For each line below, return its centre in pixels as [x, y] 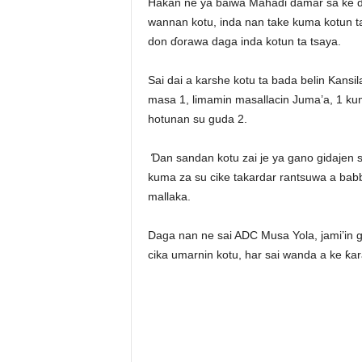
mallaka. [169, 196]
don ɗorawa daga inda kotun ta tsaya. [244, 41]
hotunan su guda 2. [197, 119]
